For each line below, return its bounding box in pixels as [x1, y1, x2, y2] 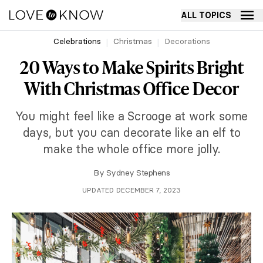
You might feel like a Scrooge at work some [15, 109, 248, 123]
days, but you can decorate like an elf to [22, 125, 241, 140]
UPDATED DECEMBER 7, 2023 [82, 186, 181, 194]
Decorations [164, 36, 210, 46]
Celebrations [53, 36, 101, 46]
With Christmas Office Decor [24, 76, 239, 100]
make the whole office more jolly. [43, 141, 220, 156]
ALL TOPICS [181, 9, 231, 21]
